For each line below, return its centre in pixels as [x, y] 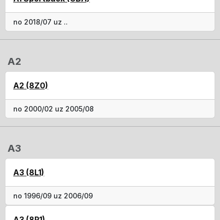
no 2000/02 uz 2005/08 [54, 109]
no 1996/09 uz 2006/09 [53, 195]
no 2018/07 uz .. [41, 22]
